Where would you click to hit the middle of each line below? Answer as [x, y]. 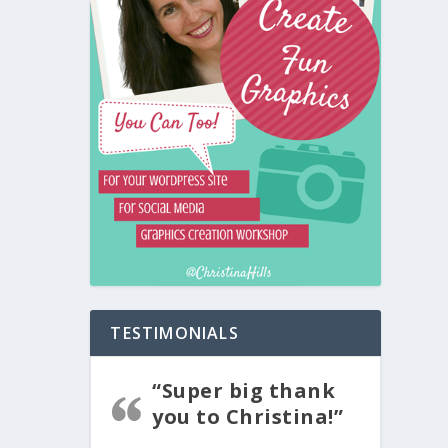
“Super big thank [244, 390]
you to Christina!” [248, 416]
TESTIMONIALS [174, 332]
